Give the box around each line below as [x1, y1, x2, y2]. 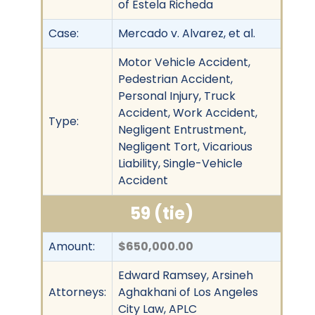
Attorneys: [49, 283, 106, 300]
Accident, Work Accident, [118, 104, 257, 121]
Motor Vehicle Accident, [118, 53, 250, 70]
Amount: [49, 238, 95, 255]
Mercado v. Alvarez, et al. [118, 25, 255, 41]
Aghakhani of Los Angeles [118, 283, 258, 300]
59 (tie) [130, 201, 193, 225]
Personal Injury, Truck [118, 87, 236, 104]
